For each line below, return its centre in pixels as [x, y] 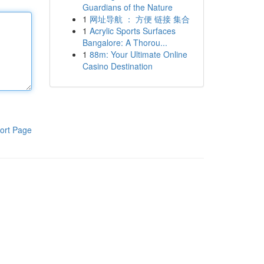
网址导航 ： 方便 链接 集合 [139, 19]
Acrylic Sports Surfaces [132, 31]
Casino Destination [117, 66]
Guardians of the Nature [127, 7]
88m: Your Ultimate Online [138, 54]
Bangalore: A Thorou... [125, 42]
